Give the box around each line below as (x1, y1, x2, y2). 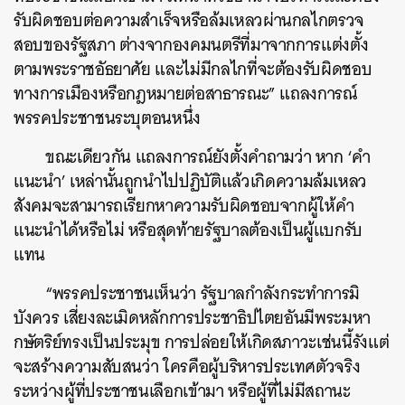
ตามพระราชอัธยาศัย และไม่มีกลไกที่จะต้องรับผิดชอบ (14, 54, 372, 84)
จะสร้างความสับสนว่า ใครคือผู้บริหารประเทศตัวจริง (14, 352, 361, 381)
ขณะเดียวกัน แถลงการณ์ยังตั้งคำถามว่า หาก (45, 142, 348, 172)
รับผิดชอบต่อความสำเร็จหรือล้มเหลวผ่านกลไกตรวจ (14, 5, 365, 35)
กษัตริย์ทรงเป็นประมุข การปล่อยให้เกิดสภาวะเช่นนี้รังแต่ (14, 327, 390, 357)
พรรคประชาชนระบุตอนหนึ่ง (14, 103, 201, 133)
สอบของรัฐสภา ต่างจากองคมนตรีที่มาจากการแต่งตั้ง (14, 30, 369, 60)
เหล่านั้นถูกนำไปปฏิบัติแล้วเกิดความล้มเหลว (69, 166, 368, 196)
